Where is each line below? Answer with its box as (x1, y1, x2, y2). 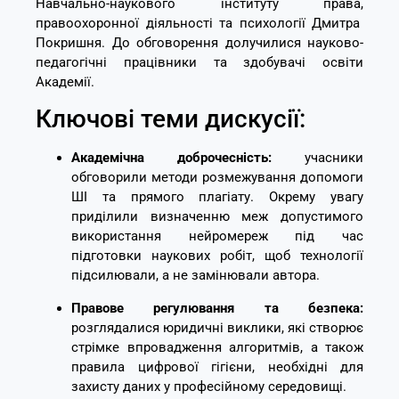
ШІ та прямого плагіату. (71, 189, 255, 206)
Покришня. (36, 34, 105, 51)
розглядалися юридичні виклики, (71, 319, 284, 336)
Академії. (36, 73, 94, 90)
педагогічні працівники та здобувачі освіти (36, 53, 363, 70)
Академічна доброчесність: (71, 150, 272, 167)
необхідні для (255, 358, 363, 375)
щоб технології (255, 248, 363, 265)
